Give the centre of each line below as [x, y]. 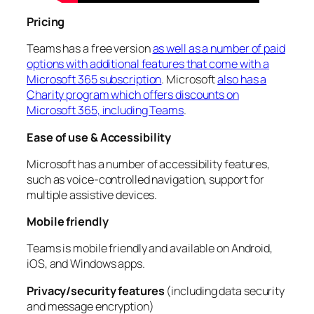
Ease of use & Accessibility [99, 137]
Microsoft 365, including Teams [105, 110]
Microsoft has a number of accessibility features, [149, 164]
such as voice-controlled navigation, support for [146, 179]
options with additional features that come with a [148, 64]
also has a [242, 80]
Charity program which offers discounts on [133, 95]
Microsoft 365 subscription [94, 80]
